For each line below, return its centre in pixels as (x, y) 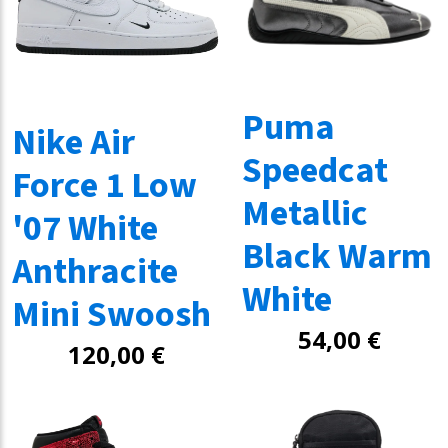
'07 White (84, 228)
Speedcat (314, 170)
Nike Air (73, 142)
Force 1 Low (104, 185)
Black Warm (336, 256)
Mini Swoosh (111, 314)
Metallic (304, 213)
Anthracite (94, 271)
